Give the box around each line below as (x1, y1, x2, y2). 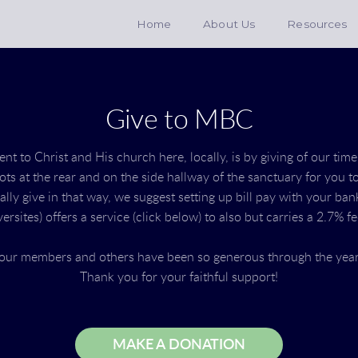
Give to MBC (105, 106, 253, 134)
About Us (203, 18, 256, 30)
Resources (287, 18, 348, 30)
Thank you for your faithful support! (80, 271, 278, 284)
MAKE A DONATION (113, 338, 245, 352)
